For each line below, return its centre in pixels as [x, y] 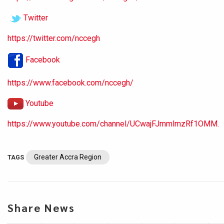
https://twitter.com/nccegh [54, 38]
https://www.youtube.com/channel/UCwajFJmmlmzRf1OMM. [113, 124]
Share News [41, 208]
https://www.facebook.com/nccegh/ [70, 82]
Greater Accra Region [68, 157]
